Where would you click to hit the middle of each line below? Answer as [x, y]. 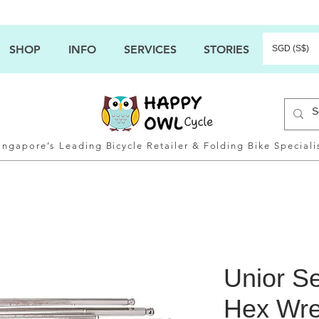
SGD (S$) [291, 48]
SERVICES [150, 49]
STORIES [226, 49]
